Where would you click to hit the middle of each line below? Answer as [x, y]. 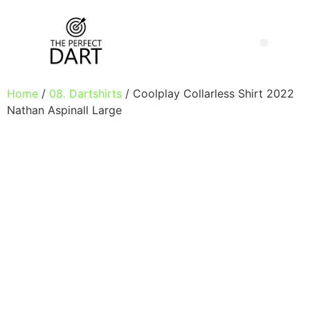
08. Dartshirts [85, 94]
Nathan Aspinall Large [64, 110]
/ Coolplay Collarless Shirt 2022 [208, 94]
